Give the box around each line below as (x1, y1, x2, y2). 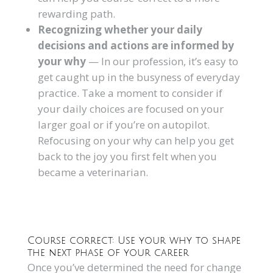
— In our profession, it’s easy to (85, 54, 238, 68)
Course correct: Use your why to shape (27, 235, 241, 246)
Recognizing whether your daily (37, 23, 202, 37)
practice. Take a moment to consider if (37, 86, 222, 100)
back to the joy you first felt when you (37, 149, 217, 163)
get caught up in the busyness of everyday (37, 70, 240, 84)
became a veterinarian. (37, 165, 148, 179)
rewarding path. (37, 7, 115, 21)
